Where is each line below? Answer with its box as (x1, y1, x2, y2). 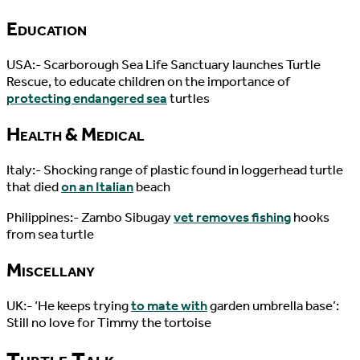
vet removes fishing (174, 208, 291, 226)
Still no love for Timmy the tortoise (6, 313, 211, 331)
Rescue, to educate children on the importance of (6, 72, 290, 90)
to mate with (131, 297, 207, 314)
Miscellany (6, 258, 95, 281)
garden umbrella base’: (207, 297, 339, 314)
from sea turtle (6, 225, 94, 243)
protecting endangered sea (6, 89, 167, 107)
